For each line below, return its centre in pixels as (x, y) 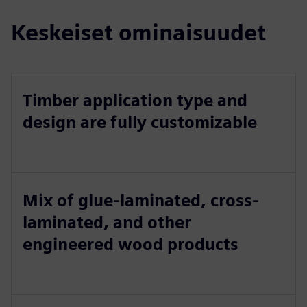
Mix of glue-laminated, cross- (141, 201)
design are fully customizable (140, 123)
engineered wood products (131, 245)
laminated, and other (107, 223)
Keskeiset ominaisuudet (138, 33)
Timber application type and (135, 101)
